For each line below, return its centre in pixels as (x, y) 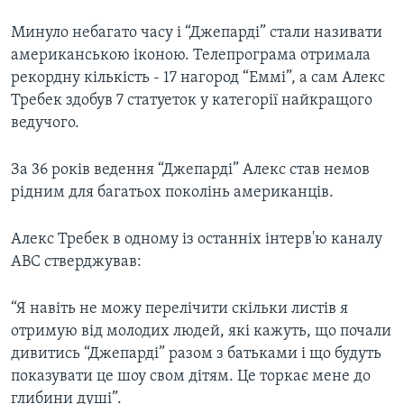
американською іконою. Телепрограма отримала (191, 56)
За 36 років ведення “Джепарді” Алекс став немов (190, 170)
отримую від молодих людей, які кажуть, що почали (201, 332)
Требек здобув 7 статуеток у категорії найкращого (192, 101)
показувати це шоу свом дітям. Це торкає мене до (191, 377)
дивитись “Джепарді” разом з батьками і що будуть (196, 354)
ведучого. (45, 124)
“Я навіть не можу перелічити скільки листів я (179, 309)
